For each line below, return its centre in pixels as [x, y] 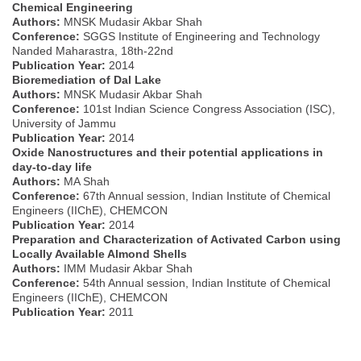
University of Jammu [64, 123]
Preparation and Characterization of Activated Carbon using [176, 239]
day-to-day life [52, 166]
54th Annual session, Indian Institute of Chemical [205, 282]
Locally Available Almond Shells [100, 253]
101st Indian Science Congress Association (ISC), [207, 108]
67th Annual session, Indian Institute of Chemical [205, 195]
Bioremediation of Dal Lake [87, 79]
